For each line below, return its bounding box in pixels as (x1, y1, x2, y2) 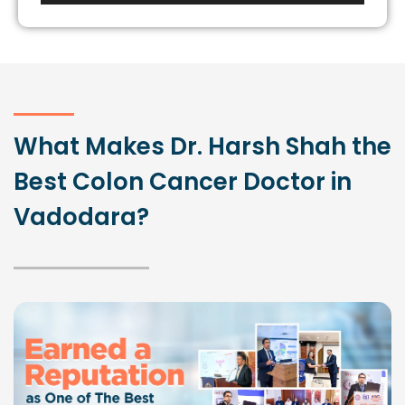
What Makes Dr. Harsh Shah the (14, 130, 391, 164)
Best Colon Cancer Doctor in (14, 165, 352, 199)
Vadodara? (14, 201, 149, 234)
